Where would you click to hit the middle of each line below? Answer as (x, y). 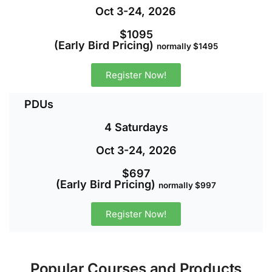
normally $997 (187, 185)
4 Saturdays (136, 127)
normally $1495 (187, 46)
